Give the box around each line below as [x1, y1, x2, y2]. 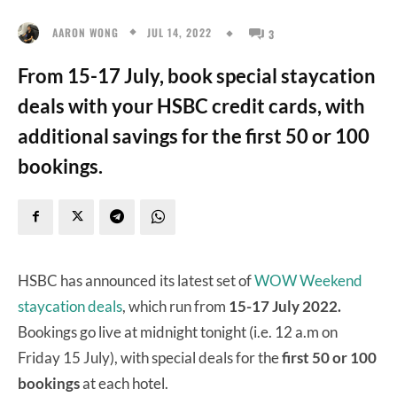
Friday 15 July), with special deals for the [18, 347, 282, 367]
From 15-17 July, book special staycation [18, 63, 376, 88]
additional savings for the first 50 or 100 [18, 123, 370, 148]
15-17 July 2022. [226, 296, 341, 315]
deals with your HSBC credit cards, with [18, 93, 365, 118]
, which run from [122, 296, 226, 315]
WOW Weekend [254, 270, 362, 290]
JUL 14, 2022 [147, 24, 212, 40]
